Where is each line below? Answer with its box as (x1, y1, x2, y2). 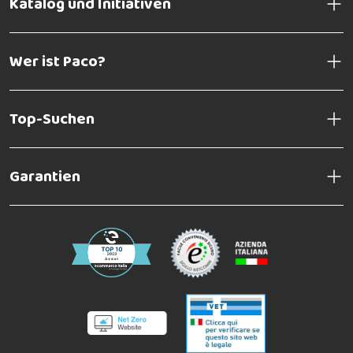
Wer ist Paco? (9, 48, 106, 74)
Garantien (9, 163, 80, 189)
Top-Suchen (9, 106, 95, 132)
